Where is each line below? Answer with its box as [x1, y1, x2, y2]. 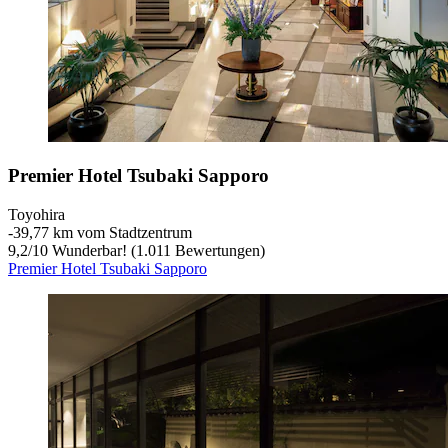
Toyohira [8, 205, 65, 223]
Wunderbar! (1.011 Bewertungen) [48, 241, 265, 259]
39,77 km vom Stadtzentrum [13, 223, 192, 241]
